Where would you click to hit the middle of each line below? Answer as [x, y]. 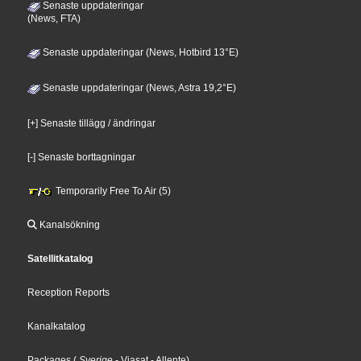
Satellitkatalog [60, 258]
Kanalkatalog [57, 326]
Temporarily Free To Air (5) [112, 191]
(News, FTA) [54, 18]
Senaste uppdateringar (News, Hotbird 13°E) [140, 52]
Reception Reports [69, 292]
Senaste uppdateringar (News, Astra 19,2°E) [139, 87]
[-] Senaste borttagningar [82, 157]
